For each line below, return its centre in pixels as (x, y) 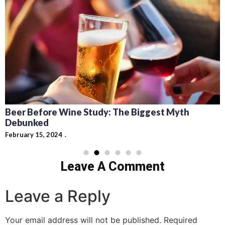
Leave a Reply (58, 196)
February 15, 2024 (34, 135)
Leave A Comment (113, 167)
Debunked (27, 123)
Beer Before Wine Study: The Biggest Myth (97, 112)
